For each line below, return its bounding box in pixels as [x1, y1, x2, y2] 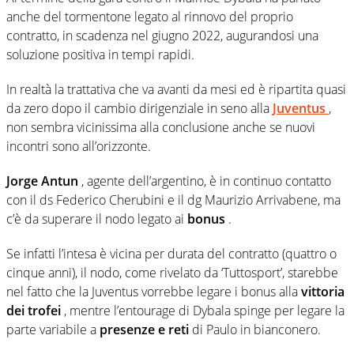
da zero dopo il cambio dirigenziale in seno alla [6, 99, 273, 117]
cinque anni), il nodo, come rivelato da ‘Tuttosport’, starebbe [6, 263, 338, 281]
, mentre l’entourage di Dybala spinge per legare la [64, 301, 345, 319]
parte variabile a [6, 320, 100, 338]
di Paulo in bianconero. [192, 320, 321, 338]
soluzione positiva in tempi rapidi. [6, 45, 194, 63]
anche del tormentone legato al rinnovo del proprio [6, 7, 293, 25]
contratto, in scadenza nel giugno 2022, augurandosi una [6, 26, 318, 44]
